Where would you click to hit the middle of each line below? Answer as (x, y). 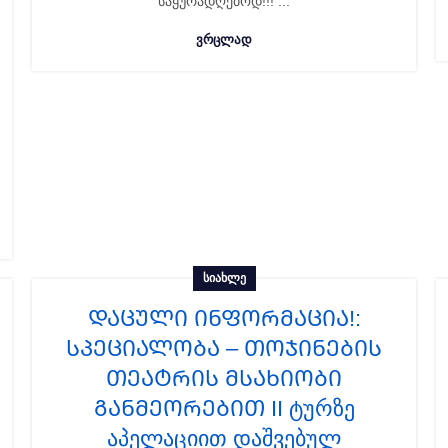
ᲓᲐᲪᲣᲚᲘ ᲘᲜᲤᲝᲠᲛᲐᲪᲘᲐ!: (224, 318)
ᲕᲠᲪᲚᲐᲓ (224, 39)
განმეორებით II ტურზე (224, 408)
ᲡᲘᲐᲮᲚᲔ (224, 278)
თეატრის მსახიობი (224, 378)
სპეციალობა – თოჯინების (224, 348)
